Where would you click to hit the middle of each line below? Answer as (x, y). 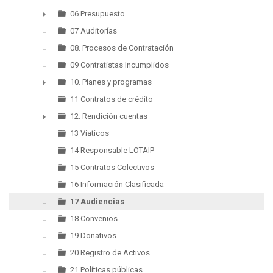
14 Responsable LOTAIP (112, 150)
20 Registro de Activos (110, 252)
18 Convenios (94, 218)
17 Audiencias (97, 201)
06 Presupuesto (97, 13)
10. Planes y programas (111, 82)
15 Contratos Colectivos (112, 167)
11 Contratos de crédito (112, 99)
